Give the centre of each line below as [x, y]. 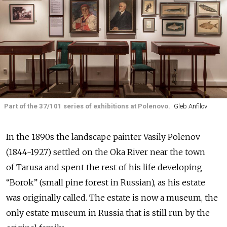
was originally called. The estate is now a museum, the [112, 197]
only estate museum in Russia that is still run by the [108, 213]
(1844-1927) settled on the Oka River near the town [106, 152]
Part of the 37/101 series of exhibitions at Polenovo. [87, 106]
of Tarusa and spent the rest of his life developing [104, 167]
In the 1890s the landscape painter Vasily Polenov [103, 137]
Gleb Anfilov [190, 106]
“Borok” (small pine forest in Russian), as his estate [106, 182]
